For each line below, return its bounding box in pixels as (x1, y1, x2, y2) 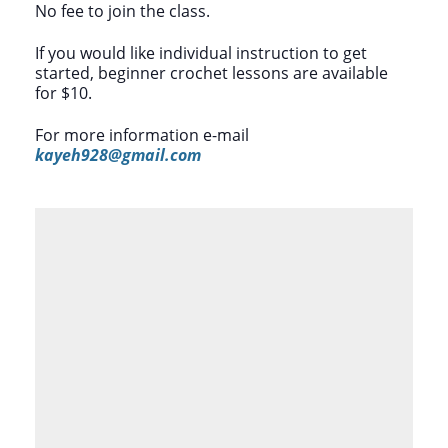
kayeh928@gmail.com (35, 143, 201, 166)
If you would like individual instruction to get (35, 41, 367, 64)
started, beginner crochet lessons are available (35, 61, 388, 84)
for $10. (35, 81, 92, 104)
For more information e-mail (35, 123, 249, 146)
